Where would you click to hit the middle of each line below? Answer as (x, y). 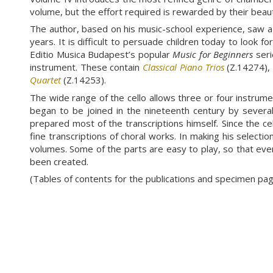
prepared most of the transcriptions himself (123, 123)
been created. (59, 161)
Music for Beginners (213, 55)
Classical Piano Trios (183, 67)
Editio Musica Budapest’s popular (101, 55)
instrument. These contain (87, 67)
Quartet (45, 80)
